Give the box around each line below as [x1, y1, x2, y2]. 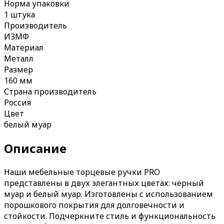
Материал [4, 42, 43, 53]
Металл [4, 53, 33, 64]
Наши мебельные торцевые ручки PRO [4, 166, 160, 178]
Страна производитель [4, 86, 96, 97]
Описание [4, 140, 66, 157]
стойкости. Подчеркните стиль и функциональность [4, 210, 215, 222]
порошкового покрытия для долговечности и [4, 199, 184, 211]
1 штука [4, 9, 35, 20]
